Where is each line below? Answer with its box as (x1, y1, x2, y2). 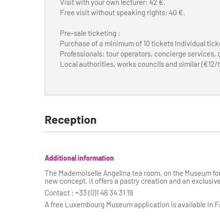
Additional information (44, 153, 114, 162)
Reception (44, 112, 97, 126)
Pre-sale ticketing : (59, 28, 120, 37)
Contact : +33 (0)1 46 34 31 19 (44, 188, 133, 197)
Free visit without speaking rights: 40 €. (59, 7, 185, 17)
